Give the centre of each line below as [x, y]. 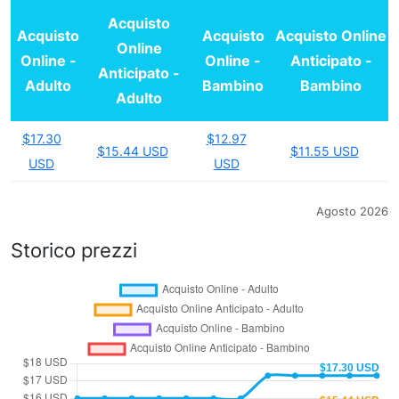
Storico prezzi [74, 251]
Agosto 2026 [352, 212]
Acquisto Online [331, 36]
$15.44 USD [132, 152]
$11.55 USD [324, 152]
